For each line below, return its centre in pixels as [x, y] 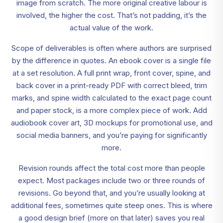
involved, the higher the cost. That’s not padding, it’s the [111, 15]
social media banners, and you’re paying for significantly [111, 135]
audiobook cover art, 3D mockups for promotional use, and [111, 123]
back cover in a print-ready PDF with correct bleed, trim [111, 86]
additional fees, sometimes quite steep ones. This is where [111, 206]
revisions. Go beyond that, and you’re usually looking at [111, 193]
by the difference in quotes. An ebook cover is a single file [111, 61]
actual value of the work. [111, 28]
